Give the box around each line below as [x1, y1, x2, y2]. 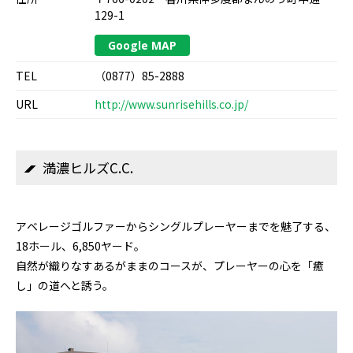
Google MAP [108, 38, 176, 53]
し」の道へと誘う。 [16, 277, 113, 293]
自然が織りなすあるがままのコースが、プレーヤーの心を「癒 [16, 258, 324, 273]
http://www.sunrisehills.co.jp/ [95, 96, 248, 112]
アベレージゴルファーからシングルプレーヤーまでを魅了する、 [16, 218, 336, 234]
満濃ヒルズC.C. [43, 158, 133, 177]
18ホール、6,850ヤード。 [16, 238, 145, 254]
